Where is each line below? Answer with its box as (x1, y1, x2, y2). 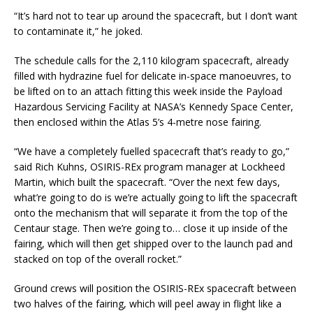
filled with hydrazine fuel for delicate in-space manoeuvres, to (14, 69, 291, 83)
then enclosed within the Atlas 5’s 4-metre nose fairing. (14, 115, 261, 129)
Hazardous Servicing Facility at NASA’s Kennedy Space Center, (14, 100, 293, 114)
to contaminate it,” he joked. (14, 24, 143, 38)
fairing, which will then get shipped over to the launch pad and (14, 237, 293, 251)
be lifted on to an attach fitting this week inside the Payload (14, 85, 282, 99)
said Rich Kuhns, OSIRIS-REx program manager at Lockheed (14, 160, 285, 174)
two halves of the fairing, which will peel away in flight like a (14, 297, 282, 311)
